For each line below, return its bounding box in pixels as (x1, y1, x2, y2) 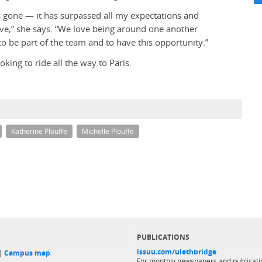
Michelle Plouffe (82, 127, 134, 136)
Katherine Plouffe (11, 127, 67, 136)
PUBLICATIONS (137, 233, 189, 242)
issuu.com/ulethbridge (137, 247, 216, 256)
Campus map (4, 249, 50, 257)
